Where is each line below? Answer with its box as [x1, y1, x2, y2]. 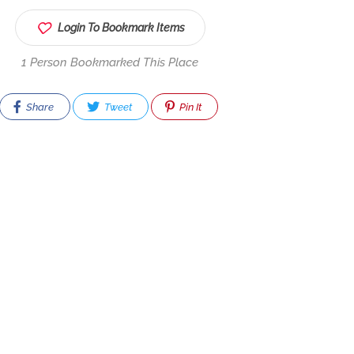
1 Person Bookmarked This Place [21, 55, 199, 70]
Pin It [177, 101, 202, 113]
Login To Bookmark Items [57, 21, 185, 34]
